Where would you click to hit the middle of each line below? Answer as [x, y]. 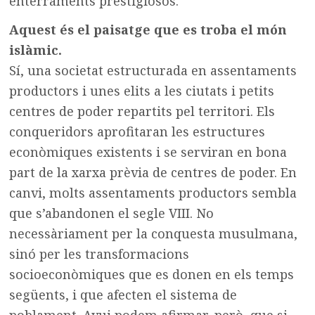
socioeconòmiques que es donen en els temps [152, 274]
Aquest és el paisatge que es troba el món [148, 29]
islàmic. [36, 50]
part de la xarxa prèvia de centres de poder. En [153, 172]
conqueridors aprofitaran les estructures [137, 131]
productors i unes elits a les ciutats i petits [142, 90]
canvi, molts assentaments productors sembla [153, 192]
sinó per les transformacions [99, 253]
